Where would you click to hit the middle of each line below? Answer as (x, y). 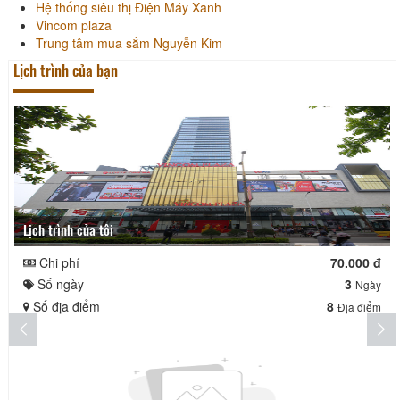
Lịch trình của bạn (66, 70)
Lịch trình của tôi (71, 229)
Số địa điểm (65, 306)
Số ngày (59, 283)
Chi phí (58, 262)
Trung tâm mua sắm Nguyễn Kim (129, 42)
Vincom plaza (74, 25)
